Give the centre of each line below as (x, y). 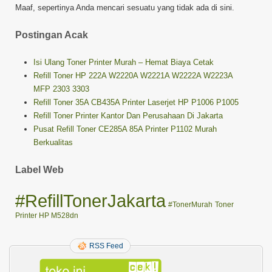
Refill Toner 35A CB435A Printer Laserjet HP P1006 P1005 (136, 102)
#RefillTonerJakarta (90, 200)
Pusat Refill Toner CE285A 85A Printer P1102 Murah (125, 129)
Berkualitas (53, 142)
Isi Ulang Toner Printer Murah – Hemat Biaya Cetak (124, 62)
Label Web (39, 169)
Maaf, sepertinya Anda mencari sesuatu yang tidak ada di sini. (125, 7)
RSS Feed (106, 246)
